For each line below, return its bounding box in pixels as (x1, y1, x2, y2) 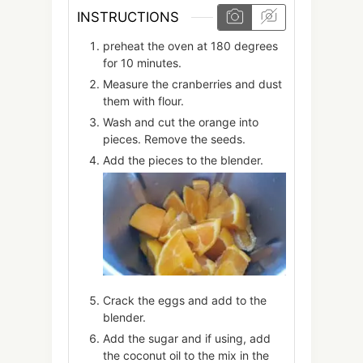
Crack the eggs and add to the (103, 293, 267, 308)
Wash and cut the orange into (103, 114, 258, 129)
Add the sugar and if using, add (103, 331, 271, 346)
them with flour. (103, 93, 184, 108)
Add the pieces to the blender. (103, 152, 263, 167)
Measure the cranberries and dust (103, 76, 282, 91)
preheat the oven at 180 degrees (103, 38, 278, 53)
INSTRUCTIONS (77, 8, 179, 25)
